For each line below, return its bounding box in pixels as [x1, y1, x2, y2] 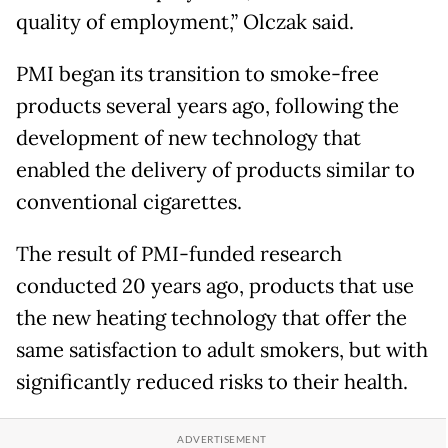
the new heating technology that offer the [16, 305, 407, 332]
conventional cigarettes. [16, 189, 242, 216]
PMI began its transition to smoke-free [16, 61, 379, 88]
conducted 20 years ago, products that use [16, 273, 414, 300]
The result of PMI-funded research [16, 241, 342, 268]
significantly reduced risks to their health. [16, 369, 408, 396]
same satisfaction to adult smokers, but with [16, 337, 428, 364]
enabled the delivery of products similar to [16, 157, 415, 184]
